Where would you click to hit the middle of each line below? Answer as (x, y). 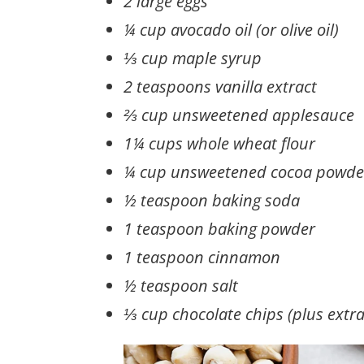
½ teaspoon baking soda (212, 200)
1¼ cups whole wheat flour (219, 143)
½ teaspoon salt (181, 285)
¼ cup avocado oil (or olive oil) (231, 29)
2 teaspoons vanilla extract (220, 86)
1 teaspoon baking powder (219, 228)
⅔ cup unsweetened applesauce (239, 115)
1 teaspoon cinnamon (202, 257)
